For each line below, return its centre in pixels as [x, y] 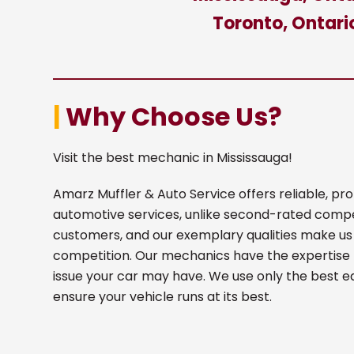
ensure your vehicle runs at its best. [163, 297]
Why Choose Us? [171, 117]
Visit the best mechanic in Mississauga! [173, 158]
